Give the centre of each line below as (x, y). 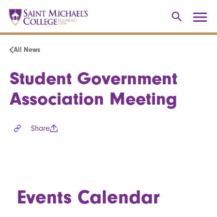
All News (27, 50)
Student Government (93, 78)
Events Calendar (88, 197)
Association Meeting (93, 99)
